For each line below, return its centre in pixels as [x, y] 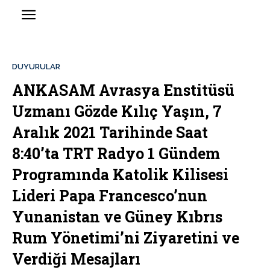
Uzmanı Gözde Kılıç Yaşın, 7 [117, 111]
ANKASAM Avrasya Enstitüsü [123, 90]
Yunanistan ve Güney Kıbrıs [117, 217]
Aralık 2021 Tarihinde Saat [110, 133]
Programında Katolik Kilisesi [120, 175]
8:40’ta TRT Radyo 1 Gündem [116, 154]
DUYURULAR [36, 67]
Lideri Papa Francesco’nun [110, 196]
